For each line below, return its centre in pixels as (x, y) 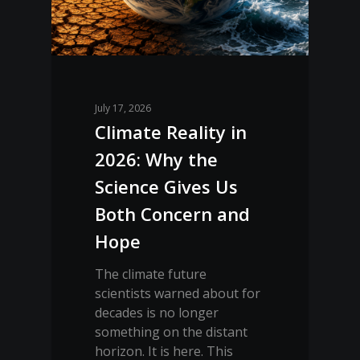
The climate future (151, 274)
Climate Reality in (171, 131)
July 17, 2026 (123, 108)
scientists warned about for (178, 293)
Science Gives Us (167, 186)
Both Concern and (173, 213)
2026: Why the (157, 159)
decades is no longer (157, 312)
